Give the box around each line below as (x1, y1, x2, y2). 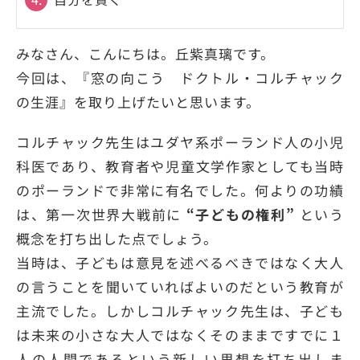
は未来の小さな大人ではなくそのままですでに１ (16, 324, 344, 345)
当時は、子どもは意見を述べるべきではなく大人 (16, 252, 344, 272)
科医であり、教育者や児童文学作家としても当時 (16, 155, 344, 176)
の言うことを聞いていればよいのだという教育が (16, 276, 344, 297)
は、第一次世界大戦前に (16, 203, 182, 224)
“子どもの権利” (182, 203, 300, 224)
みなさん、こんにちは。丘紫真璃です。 (16, 43, 275, 63)
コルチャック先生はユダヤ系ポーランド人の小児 (16, 131, 344, 152)
